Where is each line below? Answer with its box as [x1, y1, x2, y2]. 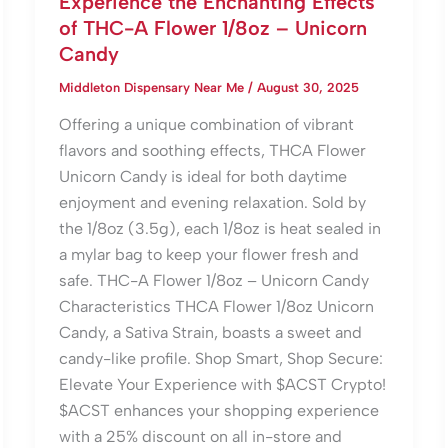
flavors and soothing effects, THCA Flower [58, 141, 366, 161]
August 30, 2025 [256, 79, 359, 95]
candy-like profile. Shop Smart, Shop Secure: [58, 349, 383, 369]
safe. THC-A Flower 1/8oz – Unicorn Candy [58, 271, 369, 291]
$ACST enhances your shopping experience [58, 401, 379, 421]
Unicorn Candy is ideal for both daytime [58, 167, 347, 187]
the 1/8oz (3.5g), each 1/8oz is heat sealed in [58, 219, 381, 239]
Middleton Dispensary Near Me [58, 79, 248, 95]
